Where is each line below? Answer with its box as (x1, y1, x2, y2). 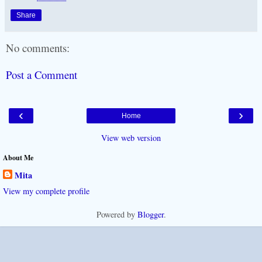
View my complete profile (3, 185, 89, 196)
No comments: (6, 40, 70, 55)
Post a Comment (6, 67, 77, 82)
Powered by (96, 208, 137, 220)
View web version (101, 132, 161, 143)
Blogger (137, 208, 164, 220)
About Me (3, 152, 33, 163)
